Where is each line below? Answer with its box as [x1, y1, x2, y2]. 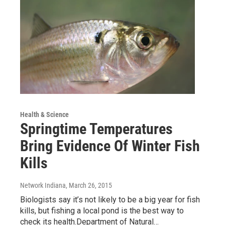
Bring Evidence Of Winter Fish [20, 137, 200, 155]
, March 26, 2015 [66, 181, 112, 190]
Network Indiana [20, 181, 66, 190]
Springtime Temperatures [20, 120, 173, 138]
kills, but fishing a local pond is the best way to [20, 206, 184, 216]
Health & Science [20, 110, 69, 119]
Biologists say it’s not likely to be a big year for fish [20, 195, 200, 205]
